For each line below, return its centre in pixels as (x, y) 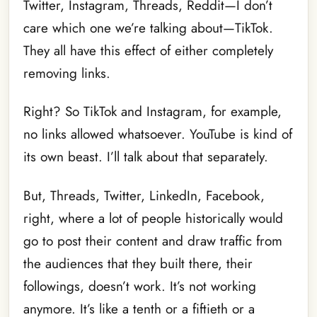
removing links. (67, 74)
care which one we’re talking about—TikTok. (148, 28)
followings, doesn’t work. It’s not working (140, 286)
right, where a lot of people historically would (153, 218)
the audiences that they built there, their (138, 263)
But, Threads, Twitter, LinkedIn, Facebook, (144, 195)
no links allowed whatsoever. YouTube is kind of (158, 134)
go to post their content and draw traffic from (153, 241)
